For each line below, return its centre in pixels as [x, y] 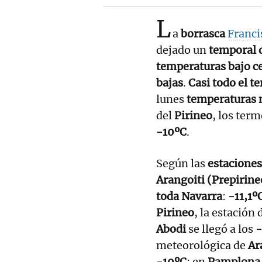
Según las [182, 163]
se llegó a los [221, 229]
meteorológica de [202, 245]
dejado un [182, 50]
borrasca [204, 33]
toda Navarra [189, 196]
